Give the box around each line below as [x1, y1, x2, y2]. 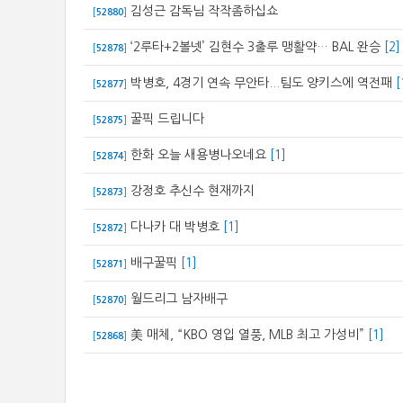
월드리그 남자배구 [130, 292, 228, 305]
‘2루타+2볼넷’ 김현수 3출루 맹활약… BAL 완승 [130, 40, 381, 53]
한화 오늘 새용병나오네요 [130, 148, 266, 161]
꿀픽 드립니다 [130, 112, 204, 125]
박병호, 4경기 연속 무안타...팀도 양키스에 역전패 [130, 76, 392, 89]
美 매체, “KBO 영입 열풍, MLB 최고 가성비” [130, 328, 364, 341]
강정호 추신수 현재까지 [130, 184, 255, 197]
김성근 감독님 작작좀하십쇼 [130, 4, 278, 17]
